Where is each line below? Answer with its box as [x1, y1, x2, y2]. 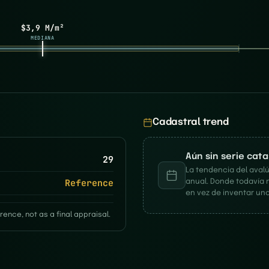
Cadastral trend [153, 117, 229, 127]
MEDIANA [30, 34, 55, 41]
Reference [65, 177, 113, 189]
